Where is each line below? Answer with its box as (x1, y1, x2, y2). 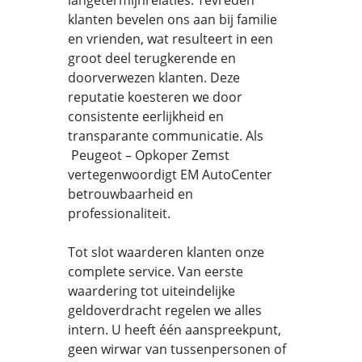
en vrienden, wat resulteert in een (68, 30, 273, 48)
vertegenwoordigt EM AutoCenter (68, 166, 272, 183)
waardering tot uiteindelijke (68, 282, 235, 300)
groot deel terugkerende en (68, 49, 236, 67)
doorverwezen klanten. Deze (68, 69, 240, 86)
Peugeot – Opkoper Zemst (68, 146, 229, 164)
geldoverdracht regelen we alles (68, 301, 262, 319)
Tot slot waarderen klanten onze (68, 243, 264, 261)
